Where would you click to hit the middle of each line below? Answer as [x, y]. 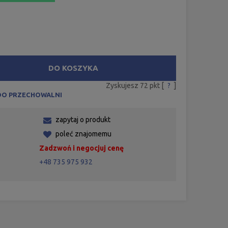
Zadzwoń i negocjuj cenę [82, 148]
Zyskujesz [123, 85]
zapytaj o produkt [83, 119]
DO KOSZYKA [74, 68]
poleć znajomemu [84, 134]
